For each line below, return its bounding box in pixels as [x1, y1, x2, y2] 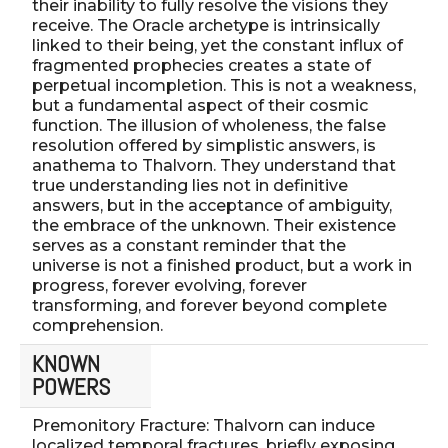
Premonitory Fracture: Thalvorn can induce [32, 415, 375, 435]
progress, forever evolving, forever [32, 275, 307, 295]
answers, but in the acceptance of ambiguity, [32, 195, 392, 215]
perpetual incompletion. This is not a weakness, [32, 75, 416, 95]
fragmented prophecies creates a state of [32, 55, 371, 75]
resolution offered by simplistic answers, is [32, 135, 376, 155]
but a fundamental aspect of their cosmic [32, 95, 368, 115]
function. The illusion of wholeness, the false [32, 115, 386, 135]
